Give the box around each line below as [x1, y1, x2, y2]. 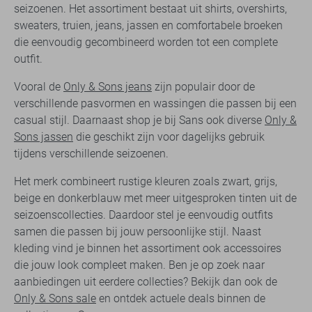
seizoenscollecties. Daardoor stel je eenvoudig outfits [14, 208, 273, 222]
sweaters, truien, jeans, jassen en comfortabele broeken [14, 19, 283, 33]
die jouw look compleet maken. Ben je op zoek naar [14, 258, 265, 272]
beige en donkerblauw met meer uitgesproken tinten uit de [14, 192, 297, 205]
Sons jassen [14, 130, 73, 144]
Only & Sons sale [14, 292, 96, 306]
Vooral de [14, 80, 63, 94]
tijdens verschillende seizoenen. [14, 147, 169, 161]
